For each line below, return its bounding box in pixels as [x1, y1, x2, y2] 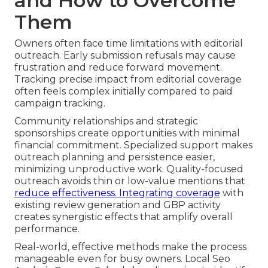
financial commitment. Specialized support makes [14, 139, 252, 151]
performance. [14, 223, 80, 234]
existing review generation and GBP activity [14, 199, 221, 211]
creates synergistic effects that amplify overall [14, 211, 233, 223]
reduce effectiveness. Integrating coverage [14, 187, 220, 199]
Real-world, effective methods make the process [14, 240, 246, 252]
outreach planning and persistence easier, [14, 151, 215, 163]
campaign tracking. [14, 97, 105, 109]
